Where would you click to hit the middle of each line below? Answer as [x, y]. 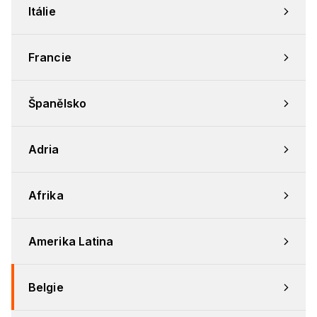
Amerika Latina [71, 242]
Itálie [42, 12]
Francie [50, 58]
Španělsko [57, 104]
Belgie [46, 288]
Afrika [46, 196]
